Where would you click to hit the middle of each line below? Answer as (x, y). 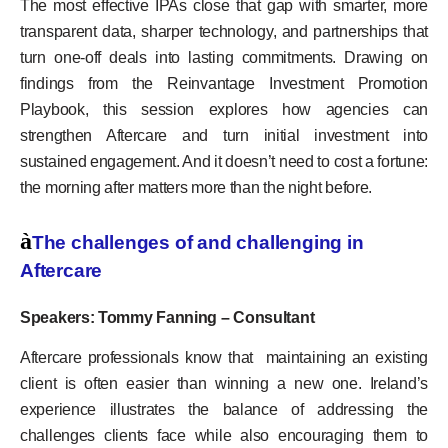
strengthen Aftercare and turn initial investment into (224, 135)
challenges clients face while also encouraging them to (224, 436)
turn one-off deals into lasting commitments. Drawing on (224, 57)
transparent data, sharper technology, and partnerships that (224, 31)
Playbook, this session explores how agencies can (224, 109)
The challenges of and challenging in (197, 243)
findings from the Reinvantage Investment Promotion (224, 83)
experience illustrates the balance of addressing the (224, 410)
